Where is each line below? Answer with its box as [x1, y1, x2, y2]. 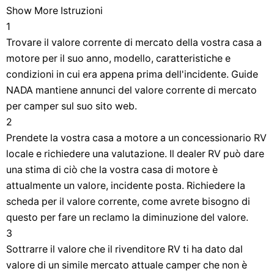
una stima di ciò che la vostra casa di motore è [6, 164, 218, 176]
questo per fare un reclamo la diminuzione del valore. [6, 212, 248, 223]
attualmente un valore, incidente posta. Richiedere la [6, 180, 245, 191]
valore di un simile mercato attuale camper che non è [6, 259, 247, 271]
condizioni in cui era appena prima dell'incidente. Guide [6, 68, 258, 80]
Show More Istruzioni [6, 5, 103, 17]
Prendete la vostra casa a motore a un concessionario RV [6, 132, 267, 144]
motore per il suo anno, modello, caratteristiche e [6, 53, 231, 64]
